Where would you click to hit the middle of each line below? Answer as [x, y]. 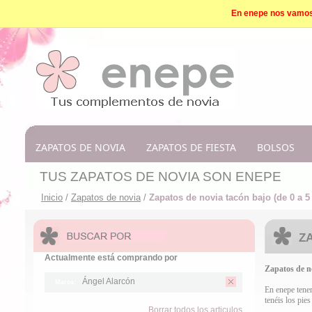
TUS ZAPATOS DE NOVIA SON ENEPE [161, 177]
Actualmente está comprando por [111, 258]
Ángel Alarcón [107, 281]
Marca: [66, 282]
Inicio [52, 197]
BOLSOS [276, 147]
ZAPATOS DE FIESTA [191, 147]
